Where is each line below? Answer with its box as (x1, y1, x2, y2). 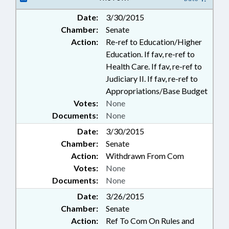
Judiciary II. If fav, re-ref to (106, 74, 198, 83)
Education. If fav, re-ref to (106, 49, 195, 59)
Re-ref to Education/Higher (106, 37, 202, 47)
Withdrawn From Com (106, 151, 184, 161)
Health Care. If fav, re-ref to (106, 61, 202, 71)
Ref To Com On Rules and (106, 216, 194, 225)
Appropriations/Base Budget (106, 86, 208, 96)
